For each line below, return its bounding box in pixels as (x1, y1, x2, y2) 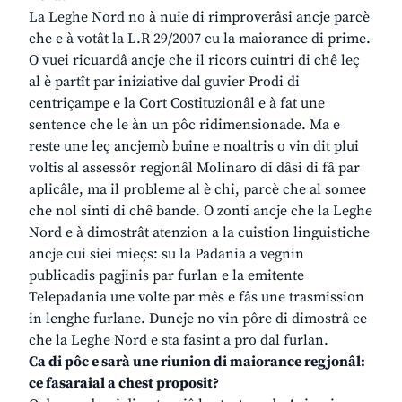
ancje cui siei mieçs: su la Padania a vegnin (29, 245, 304, 264)
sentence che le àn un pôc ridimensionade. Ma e (29, 116, 340, 135)
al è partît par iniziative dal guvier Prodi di (29, 73, 300, 92)
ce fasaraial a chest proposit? (29, 374, 219, 393)
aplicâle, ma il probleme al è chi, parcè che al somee (29, 180, 366, 199)
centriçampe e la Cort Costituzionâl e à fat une (29, 94, 325, 113)
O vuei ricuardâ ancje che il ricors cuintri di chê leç (29, 51, 360, 70)
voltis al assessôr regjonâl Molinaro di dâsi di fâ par (29, 159, 360, 178)
